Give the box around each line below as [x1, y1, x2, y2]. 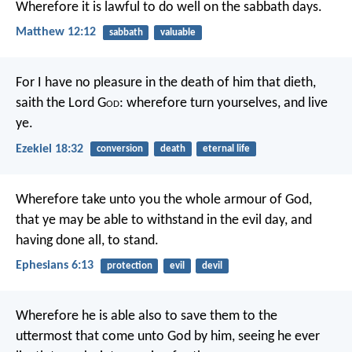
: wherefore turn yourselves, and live [119, 96, 328, 112]
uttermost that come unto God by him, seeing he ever [16, 329, 320, 345]
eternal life [202, 144, 250, 155]
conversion [96, 144, 143, 155]
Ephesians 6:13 [16, 258, 93, 272]
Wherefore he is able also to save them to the [16, 309, 277, 324]
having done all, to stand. [16, 233, 159, 248]
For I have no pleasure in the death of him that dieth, [16, 75, 316, 91]
